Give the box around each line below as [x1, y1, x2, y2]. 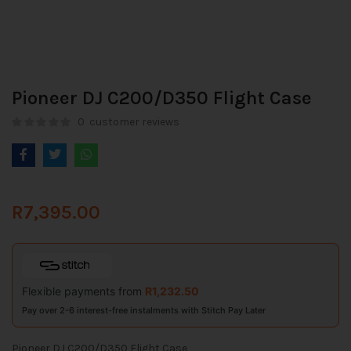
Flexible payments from [22, 284, 145, 298]
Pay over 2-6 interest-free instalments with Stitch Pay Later [22, 305, 266, 316]
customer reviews [87, 115, 179, 128]
